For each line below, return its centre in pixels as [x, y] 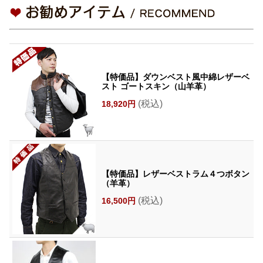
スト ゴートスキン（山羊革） [156, 87]
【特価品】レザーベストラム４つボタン [175, 174]
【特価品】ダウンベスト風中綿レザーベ [175, 77]
